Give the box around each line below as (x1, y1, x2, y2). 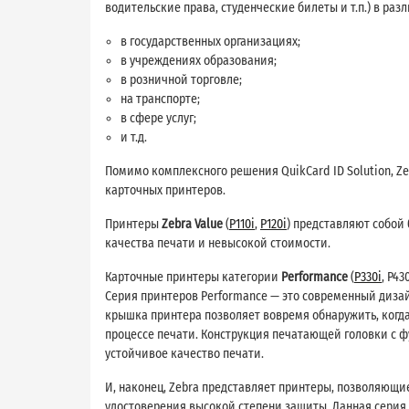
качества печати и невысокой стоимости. (105, 235, 330, 251)
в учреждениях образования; (121, 52, 277, 68)
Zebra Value (162, 215, 225, 232)
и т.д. (121, 129, 147, 145)
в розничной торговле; (121, 71, 242, 88)
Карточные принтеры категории (105, 268, 281, 285)
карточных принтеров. (105, 182, 225, 198)
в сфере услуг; (121, 110, 196, 126)
